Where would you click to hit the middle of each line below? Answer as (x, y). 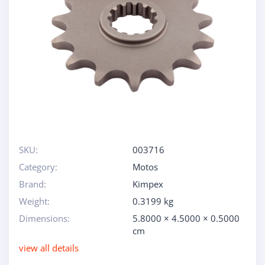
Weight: (34, 201)
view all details (49, 248)
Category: (38, 167)
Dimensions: (44, 218)
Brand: (32, 184)
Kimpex (148, 184)
